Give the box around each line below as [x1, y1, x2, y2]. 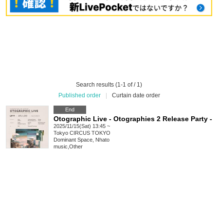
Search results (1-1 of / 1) [76, 81, 142, 89]
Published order [58, 92, 101, 99]
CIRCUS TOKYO [70, 130, 110, 136]
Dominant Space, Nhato [54, 137, 109, 143]
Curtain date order [111, 92, 160, 99]
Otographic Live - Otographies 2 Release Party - [54, 115, 212, 123]
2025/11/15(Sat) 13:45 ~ [54, 123, 110, 129]
